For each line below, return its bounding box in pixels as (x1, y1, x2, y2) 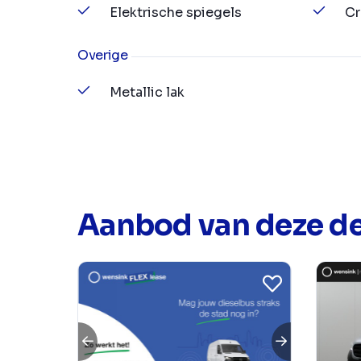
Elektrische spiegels (110, 4, 242, 22)
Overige (77, 47, 128, 64)
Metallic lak (110, 84, 185, 102)
